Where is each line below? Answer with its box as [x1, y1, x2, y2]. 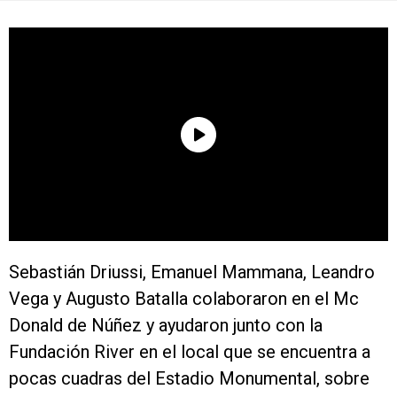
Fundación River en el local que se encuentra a [9, 341, 370, 362]
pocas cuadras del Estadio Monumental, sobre [9, 368, 370, 389]
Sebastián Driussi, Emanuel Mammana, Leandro [9, 261, 375, 283]
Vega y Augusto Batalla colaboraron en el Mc [9, 288, 359, 309]
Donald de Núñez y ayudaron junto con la [9, 315, 323, 336]
